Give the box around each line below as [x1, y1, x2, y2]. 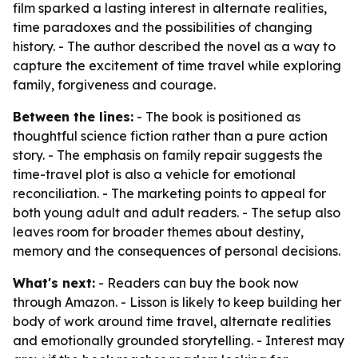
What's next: [13, 275, 95, 291]
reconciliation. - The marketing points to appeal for [13, 185, 326, 201]
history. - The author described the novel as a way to [13, 38, 336, 54]
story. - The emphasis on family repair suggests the [13, 147, 323, 163]
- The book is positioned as [133, 109, 300, 125]
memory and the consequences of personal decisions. [13, 243, 340, 259]
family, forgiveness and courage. [13, 77, 216, 93]
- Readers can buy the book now [95, 275, 299, 291]
